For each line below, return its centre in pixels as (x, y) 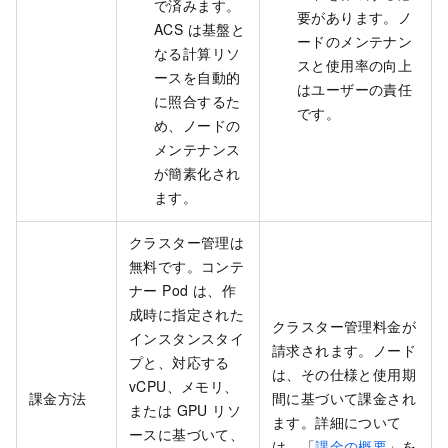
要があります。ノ (355, 16)
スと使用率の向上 (355, 64)
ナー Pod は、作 (182, 289)
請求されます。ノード (344, 349)
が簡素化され (197, 172)
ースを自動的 (197, 76)
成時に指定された (187, 313)
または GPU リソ (185, 409)
